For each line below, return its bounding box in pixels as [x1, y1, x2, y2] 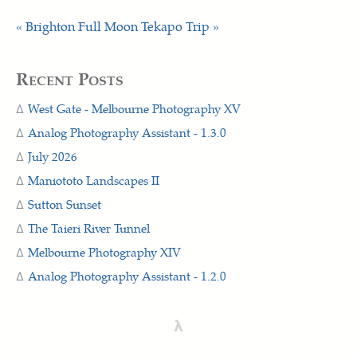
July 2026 [28, 148, 77, 164]
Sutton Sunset [28, 196, 101, 212]
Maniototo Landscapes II [28, 172, 159, 188]
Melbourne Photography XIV [28, 244, 181, 260]
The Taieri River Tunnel [28, 220, 150, 236]
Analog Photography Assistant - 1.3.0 [28, 124, 226, 140]
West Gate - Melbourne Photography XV [28, 100, 241, 116]
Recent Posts [16, 65, 124, 90]
